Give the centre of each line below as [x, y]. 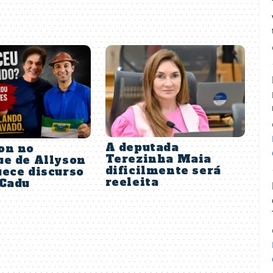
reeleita [132, 182]
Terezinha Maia [158, 159]
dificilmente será [163, 170]
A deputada [142, 147]
